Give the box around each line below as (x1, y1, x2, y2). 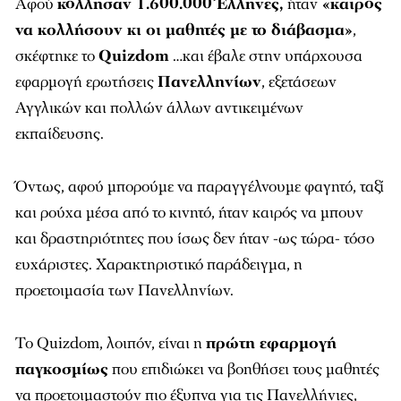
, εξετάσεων (261, 72, 337, 92)
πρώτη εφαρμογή (206, 333, 337, 354)
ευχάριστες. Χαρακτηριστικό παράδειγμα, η (15, 254, 303, 275)
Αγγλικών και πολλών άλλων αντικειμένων (15, 98, 303, 118)
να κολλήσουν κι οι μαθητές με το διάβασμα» (15, 20, 353, 40)
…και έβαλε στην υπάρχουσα (169, 46, 363, 66)
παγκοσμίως (15, 359, 108, 380)
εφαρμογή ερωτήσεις (15, 72, 158, 92)
